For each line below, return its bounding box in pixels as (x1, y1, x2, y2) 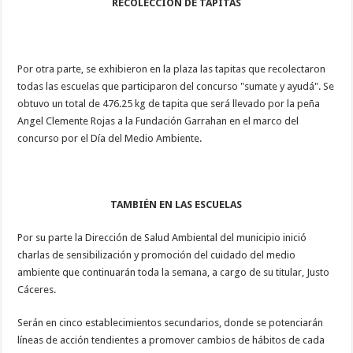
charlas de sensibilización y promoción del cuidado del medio (17, 248, 296, 261)
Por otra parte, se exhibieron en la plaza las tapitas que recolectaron (17, 62, 326, 75)
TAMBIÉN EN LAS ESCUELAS (110, 198, 243, 210)
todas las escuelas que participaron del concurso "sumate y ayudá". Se (17, 80, 335, 92)
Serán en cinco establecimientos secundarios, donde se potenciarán (17, 316, 324, 329)
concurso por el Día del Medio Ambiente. (17, 132, 203, 144)
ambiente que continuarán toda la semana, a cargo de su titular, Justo (17, 266, 330, 278)
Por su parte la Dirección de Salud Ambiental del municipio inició (17, 231, 307, 243)
